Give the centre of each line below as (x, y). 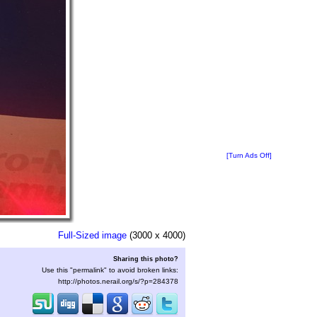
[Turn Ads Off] (249, 156)
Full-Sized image (92, 235)
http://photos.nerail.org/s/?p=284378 (118, 281)
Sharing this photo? (146, 259)
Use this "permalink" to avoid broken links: (110, 270)
